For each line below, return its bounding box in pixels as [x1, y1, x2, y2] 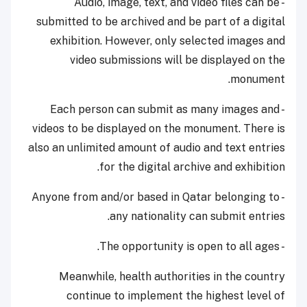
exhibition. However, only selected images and [50, 34, 285, 48]
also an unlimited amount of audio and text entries [28, 141, 285, 155]
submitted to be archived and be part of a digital [36, 15, 285, 29]
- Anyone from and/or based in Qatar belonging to [32, 191, 280, 204]
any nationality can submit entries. [110, 210, 285, 223]
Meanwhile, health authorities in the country [59, 270, 285, 284]
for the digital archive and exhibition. [99, 160, 285, 174]
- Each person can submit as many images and [50, 103, 280, 116]
